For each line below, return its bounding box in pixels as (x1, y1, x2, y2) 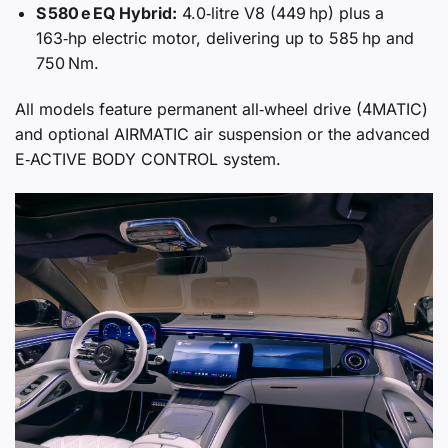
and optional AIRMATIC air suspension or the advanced (15, 124, 430, 144)
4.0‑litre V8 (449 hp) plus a (176, 3, 384, 24)
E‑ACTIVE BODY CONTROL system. (15, 149, 281, 169)
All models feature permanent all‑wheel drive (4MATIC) (15, 99, 428, 119)
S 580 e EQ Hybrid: (35, 3, 177, 24)
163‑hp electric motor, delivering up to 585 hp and (35, 28, 414, 49)
